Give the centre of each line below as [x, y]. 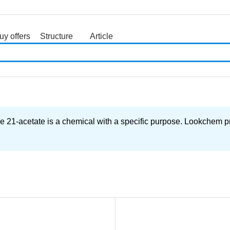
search [56, 49]
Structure [56, 36]
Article [101, 36]
